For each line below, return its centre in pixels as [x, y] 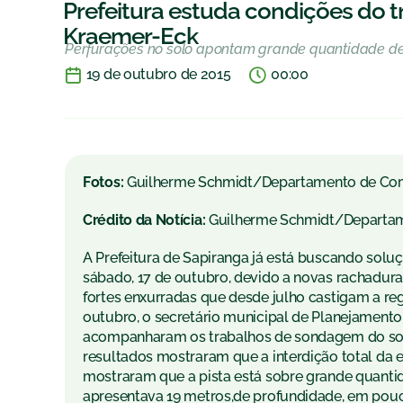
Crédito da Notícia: [146, 220]
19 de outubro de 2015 [158, 75]
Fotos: [105, 183]
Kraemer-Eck [130, 36]
